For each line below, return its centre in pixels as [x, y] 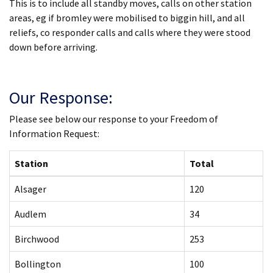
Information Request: [54, 133]
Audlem [30, 214]
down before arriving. [53, 47]
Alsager [30, 189]
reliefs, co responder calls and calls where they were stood [130, 32]
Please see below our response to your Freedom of [114, 119]
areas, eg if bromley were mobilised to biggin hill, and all [127, 18]
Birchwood [37, 239]
